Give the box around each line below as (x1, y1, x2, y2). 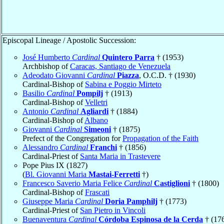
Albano (84, 115, 108, 124)
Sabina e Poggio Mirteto (85, 79, 161, 88)
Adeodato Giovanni (22, 70, 87, 79)
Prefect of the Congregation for (22, 133, 122, 142)
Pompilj (76, 88, 103, 97)
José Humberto (22, 52, 72, 61)
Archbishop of (22, 61, 70, 70)
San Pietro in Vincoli (80, 205, 145, 214)
